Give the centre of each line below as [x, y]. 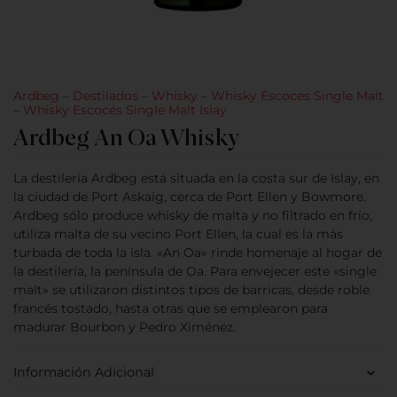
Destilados [105, 95]
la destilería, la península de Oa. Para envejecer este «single [195, 271]
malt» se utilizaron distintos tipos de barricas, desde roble [191, 289]
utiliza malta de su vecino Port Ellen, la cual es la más [178, 234]
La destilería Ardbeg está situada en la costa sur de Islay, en [196, 178]
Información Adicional [84, 373]
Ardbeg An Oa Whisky [126, 137]
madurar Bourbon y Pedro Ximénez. [125, 327]
